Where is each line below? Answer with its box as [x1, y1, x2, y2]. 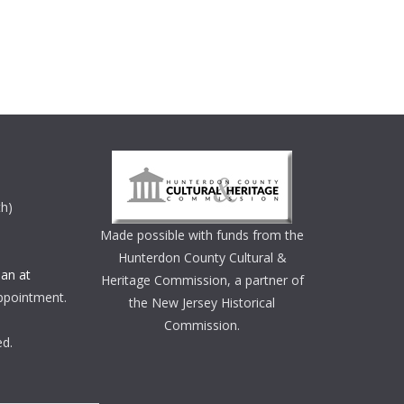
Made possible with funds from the [100, 226, 304, 243]
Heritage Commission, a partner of [100, 271, 304, 289]
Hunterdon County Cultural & [117, 249, 287, 266]
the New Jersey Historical [129, 294, 275, 311]
